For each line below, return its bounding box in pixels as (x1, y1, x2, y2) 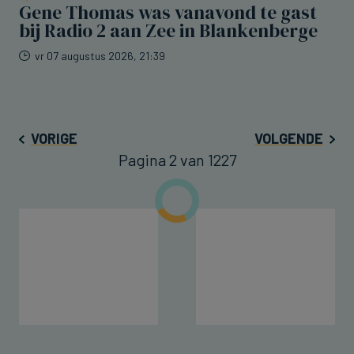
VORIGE (31, 130, 77, 148)
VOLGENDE (254, 130, 323, 148)
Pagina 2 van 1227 (118, 150, 236, 170)
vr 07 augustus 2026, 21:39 (35, 49, 165, 63)
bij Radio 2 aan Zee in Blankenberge (19, 18, 318, 44)
